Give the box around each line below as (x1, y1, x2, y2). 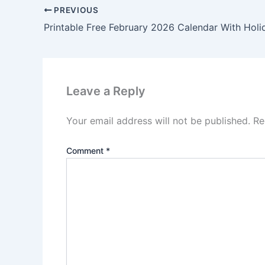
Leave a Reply (66, 83, 146, 98)
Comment (66, 145, 106, 156)
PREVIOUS (51, 5, 99, 15)
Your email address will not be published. (66, 114, 250, 127)
